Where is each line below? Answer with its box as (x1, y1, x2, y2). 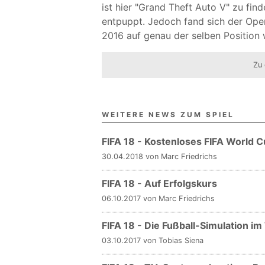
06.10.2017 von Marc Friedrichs (102, 194, 215, 203)
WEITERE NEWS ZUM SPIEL (102, 110, 234, 119)
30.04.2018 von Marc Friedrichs (102, 152, 217, 161)
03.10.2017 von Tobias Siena (102, 236, 203, 245)
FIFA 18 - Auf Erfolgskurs (102, 177, 217, 189)
